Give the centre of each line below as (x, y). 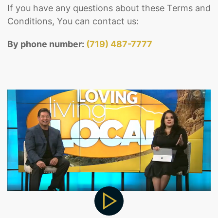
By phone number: (47, 44)
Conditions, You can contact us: (73, 21)
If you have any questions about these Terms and (109, 8)
